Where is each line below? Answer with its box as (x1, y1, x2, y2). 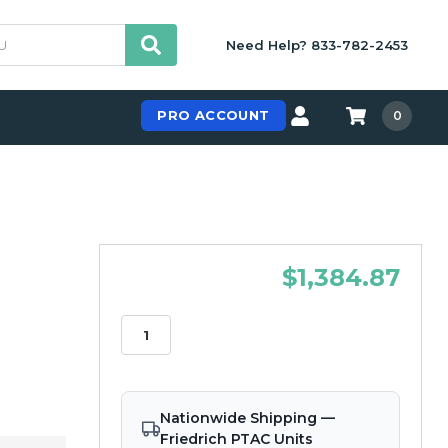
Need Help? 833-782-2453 (226, 37, 408, 54)
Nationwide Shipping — (159, 408, 335, 427)
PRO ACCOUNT (157, 107, 270, 124)
